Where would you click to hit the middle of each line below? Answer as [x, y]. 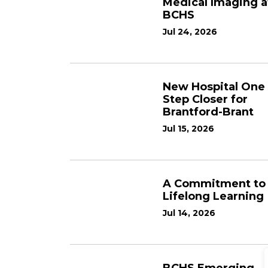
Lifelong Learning [213, 196]
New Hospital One [214, 87]
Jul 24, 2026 [190, 32]
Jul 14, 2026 [189, 213]
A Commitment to [214, 184]
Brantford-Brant [208, 112]
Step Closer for [205, 99]
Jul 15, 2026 [188, 129]
